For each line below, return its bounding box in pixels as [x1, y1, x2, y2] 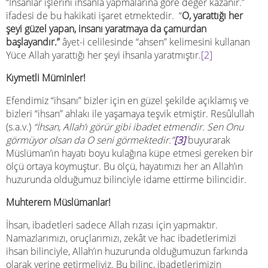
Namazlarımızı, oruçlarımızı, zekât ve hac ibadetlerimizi [6, 231, 236, 245]
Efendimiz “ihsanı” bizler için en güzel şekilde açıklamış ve [6, 93, 249, 107]
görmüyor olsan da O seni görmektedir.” [6, 133, 174, 147]
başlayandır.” [6, 35, 60, 48]
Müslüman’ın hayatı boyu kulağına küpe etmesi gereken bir [6, 146, 253, 160]
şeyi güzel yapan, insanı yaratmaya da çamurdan [6, 22, 206, 35]
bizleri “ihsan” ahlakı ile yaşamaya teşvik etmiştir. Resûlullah [6, 106, 254, 120]
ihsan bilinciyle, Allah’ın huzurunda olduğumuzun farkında [6, 244, 248, 258]
